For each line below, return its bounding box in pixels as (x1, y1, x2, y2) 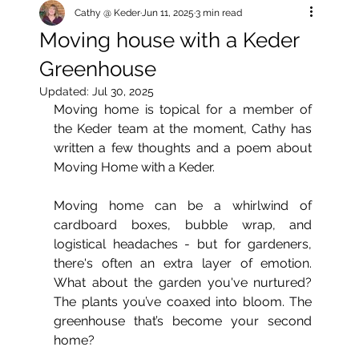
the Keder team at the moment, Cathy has (54, 121, 313, 136)
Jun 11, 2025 (142, 7, 194, 18)
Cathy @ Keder (75, 7, 140, 18)
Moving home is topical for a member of (54, 102, 313, 117)
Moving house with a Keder (39, 28, 299, 52)
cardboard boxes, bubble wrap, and (54, 217, 313, 232)
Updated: (39, 85, 92, 98)
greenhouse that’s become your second (54, 313, 313, 329)
